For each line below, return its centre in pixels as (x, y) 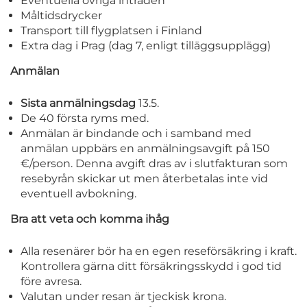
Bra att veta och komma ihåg (90, 219)
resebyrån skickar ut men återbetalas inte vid (144, 179)
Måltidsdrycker (61, 16)
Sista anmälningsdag (78, 103)
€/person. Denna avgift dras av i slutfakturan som (154, 164)
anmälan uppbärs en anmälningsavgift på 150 (145, 149)
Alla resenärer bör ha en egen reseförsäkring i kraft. (159, 251)
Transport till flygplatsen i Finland (111, 31)
